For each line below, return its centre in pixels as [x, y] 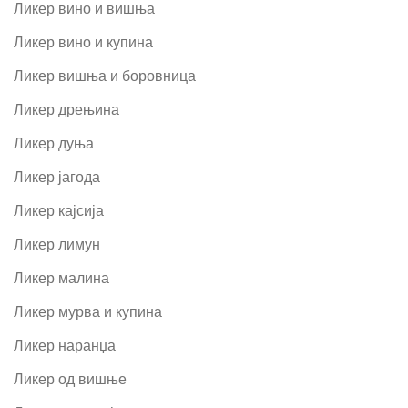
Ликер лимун [57, 244]
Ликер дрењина [66, 109]
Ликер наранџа [65, 345]
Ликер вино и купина [83, 42]
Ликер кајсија [59, 210]
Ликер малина [61, 278]
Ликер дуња [54, 143]
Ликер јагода [57, 177]
